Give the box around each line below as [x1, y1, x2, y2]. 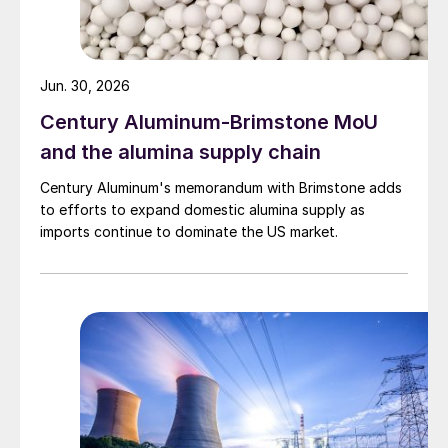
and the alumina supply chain [40, 139, 321, 164]
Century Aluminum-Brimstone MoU [40, 109, 378, 134]
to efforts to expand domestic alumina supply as [40, 200, 365, 218]
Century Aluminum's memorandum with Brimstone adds [40, 178, 402, 196]
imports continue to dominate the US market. [40, 222, 338, 240]
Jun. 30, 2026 [40, 76, 130, 94]
